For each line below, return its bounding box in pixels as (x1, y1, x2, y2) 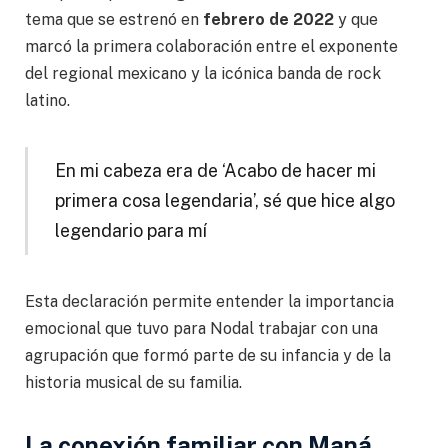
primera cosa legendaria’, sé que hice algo (54, 189, 395, 211)
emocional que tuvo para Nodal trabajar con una (25, 318, 378, 338)
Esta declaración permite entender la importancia (25, 291, 394, 311)
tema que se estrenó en (25, 10, 203, 30)
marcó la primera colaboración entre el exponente (25, 37, 398, 57)
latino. (25, 91, 70, 111)
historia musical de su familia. (25, 372, 242, 392)
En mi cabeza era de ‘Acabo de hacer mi (54, 159, 376, 181)
